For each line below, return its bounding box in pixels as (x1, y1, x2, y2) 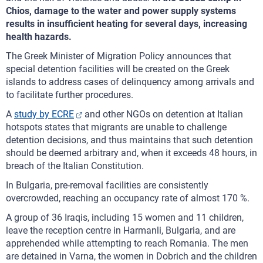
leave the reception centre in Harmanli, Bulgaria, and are (6, 225, 235, 236)
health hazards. (6, 31, 72, 42)
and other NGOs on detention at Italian (82, 109, 243, 120)
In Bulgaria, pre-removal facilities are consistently (6, 180, 208, 191)
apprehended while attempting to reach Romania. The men (6, 238, 248, 249)
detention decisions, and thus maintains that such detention (6, 134, 253, 146)
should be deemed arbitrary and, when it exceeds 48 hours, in (6, 147, 257, 159)
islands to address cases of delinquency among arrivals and (6, 76, 254, 87)
